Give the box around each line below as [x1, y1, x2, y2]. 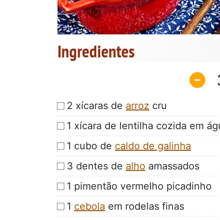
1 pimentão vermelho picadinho [67, 180, 212, 192]
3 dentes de [67, 160, 126, 172]
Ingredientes [57, 40, 135, 63]
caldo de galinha [115, 139, 191, 152]
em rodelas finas [105, 200, 184, 212]
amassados [145, 160, 199, 172]
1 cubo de [67, 139, 115, 152]
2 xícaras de [67, 99, 126, 111]
